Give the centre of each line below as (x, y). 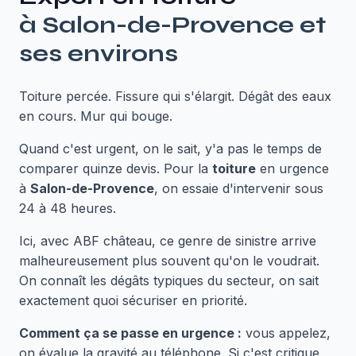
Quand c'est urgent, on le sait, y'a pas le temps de (170, 149)
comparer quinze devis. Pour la (116, 168)
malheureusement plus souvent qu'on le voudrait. (169, 261)
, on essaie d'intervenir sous (239, 188)
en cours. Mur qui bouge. (96, 116)
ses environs (99, 53)
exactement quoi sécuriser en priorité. (133, 300)
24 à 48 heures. (68, 208)
